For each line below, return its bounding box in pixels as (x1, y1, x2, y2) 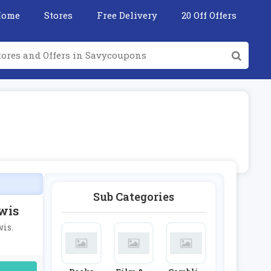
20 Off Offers (181, 9, 237, 21)
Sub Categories (93, 189, 174, 204)
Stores (44, 9, 73, 21)
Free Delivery (97, 9, 157, 21)
